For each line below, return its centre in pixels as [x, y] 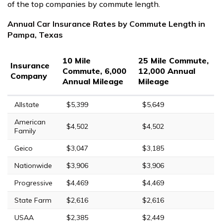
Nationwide [33, 165]
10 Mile [77, 60]
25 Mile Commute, [173, 60]
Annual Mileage [93, 81]
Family [25, 131]
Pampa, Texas [35, 34]
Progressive [33, 183]
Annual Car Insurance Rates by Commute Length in [106, 24]
